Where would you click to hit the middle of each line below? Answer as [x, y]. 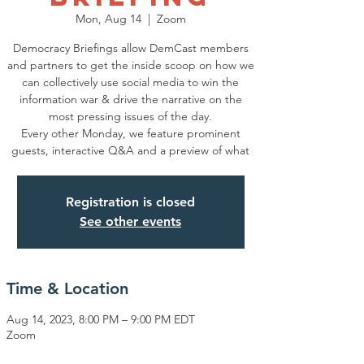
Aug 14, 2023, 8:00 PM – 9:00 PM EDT [101, 319]
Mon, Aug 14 [108, 19]
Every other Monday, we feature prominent [130, 133]
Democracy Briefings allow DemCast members [130, 48]
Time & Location [67, 288]
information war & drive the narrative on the [130, 99]
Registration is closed [130, 202]
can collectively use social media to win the [130, 82]
